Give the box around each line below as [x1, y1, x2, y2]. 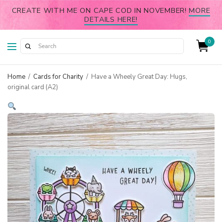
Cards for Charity [33, 72, 83, 81]
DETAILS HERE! [84, 14, 138, 24]
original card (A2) [7, 83, 58, 92]
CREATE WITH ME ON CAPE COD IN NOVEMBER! [11, 5, 189, 15]
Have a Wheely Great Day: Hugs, [90, 72, 187, 81]
